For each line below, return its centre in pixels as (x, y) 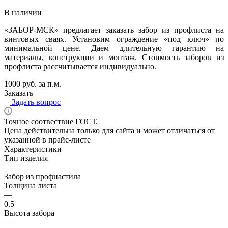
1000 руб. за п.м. (33, 83)
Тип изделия (26, 158)
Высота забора (29, 213)
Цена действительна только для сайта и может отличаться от (109, 130)
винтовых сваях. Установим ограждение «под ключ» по (114, 39)
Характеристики (33, 149)
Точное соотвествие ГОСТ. (51, 121)
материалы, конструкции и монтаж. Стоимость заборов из (114, 57)
